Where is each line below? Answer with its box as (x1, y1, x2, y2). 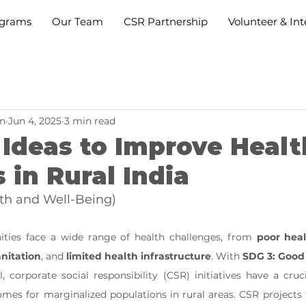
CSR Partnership (123, 15, 208, 28)
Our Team (51, 15, 103, 28)
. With (211, 250, 242, 262)
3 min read (64, 114, 115, 127)
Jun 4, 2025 (8, 114, 61, 127)
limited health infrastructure (66, 250, 211, 262)
